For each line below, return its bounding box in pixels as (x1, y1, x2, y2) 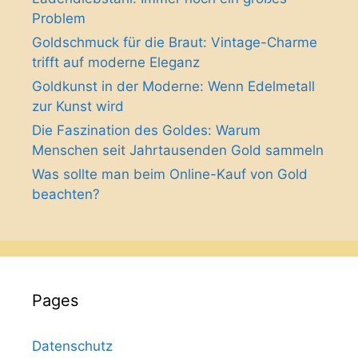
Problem (32, 10, 86, 26)
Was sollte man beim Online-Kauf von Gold (32, 165, 308, 182)
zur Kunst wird (32, 97, 124, 114)
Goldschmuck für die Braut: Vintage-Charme (32, 34, 317, 50)
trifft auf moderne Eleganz (32, 54, 200, 70)
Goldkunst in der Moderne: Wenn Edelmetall (32, 78, 315, 94)
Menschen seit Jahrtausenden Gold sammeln (32, 141, 324, 158)
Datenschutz (32, 337, 113, 354)
